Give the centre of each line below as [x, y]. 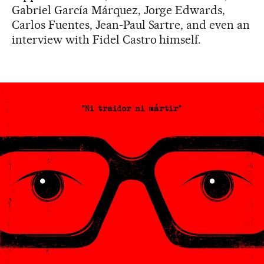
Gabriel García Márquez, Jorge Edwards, [119, 10]
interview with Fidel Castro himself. [107, 39]
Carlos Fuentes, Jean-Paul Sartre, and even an [131, 24]
